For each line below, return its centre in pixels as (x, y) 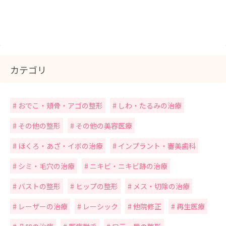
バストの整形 (39, 186)
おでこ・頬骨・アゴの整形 (60, 105)
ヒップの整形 (96, 186)
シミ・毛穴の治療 (46, 166)
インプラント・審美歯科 (156, 146)
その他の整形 (39, 126)
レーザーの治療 (42, 206)
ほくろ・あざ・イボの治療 (60, 146)
